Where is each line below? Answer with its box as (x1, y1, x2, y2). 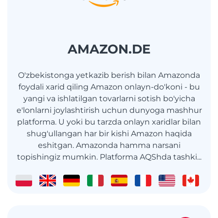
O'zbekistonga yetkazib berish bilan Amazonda (18, 71, 200, 80)
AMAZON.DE (68, 41, 150, 57)
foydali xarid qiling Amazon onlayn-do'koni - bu (18, 82, 200, 92)
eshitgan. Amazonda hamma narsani (37, 141, 181, 150)
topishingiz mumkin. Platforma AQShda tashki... (17, 152, 201, 162)
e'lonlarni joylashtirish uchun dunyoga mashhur (16, 106, 202, 115)
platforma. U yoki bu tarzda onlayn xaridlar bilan (17, 117, 201, 127)
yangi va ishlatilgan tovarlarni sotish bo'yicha (23, 94, 195, 104)
